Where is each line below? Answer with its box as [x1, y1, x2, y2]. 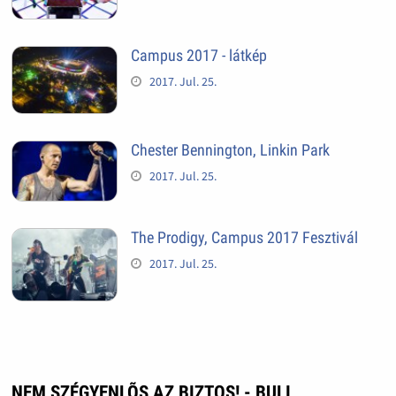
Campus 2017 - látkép [130, 46, 267, 65]
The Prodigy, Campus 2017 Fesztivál [130, 227, 358, 247]
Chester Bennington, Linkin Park [130, 141, 330, 160]
